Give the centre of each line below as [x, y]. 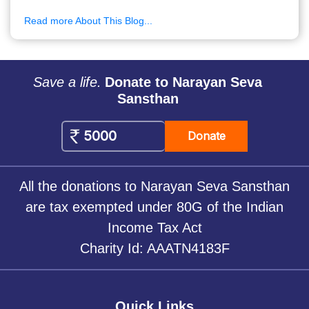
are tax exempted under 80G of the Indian [154, 207]
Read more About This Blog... [88, 21]
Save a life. [67, 82]
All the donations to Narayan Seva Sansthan [154, 187]
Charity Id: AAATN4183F [154, 249]
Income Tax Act [154, 228]
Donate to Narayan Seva [183, 82]
